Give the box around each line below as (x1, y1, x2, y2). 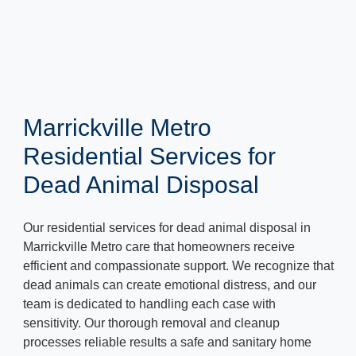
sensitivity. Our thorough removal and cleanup (23, 316, 280, 330)
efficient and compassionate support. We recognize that (23, 259, 334, 273)
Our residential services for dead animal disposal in (23, 221, 311, 234)
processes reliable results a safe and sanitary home (23, 335, 311, 349)
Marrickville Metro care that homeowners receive (23, 240, 295, 253)
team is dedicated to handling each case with (23, 297, 276, 311)
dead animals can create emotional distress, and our (23, 278, 316, 292)
